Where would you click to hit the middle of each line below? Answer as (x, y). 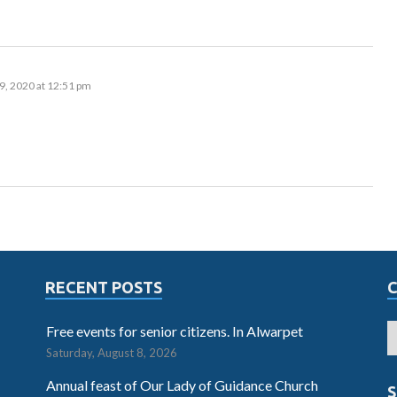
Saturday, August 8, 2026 (111, 353)
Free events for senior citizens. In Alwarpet (174, 331)
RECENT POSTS (103, 288)
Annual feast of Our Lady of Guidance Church (182, 385)
